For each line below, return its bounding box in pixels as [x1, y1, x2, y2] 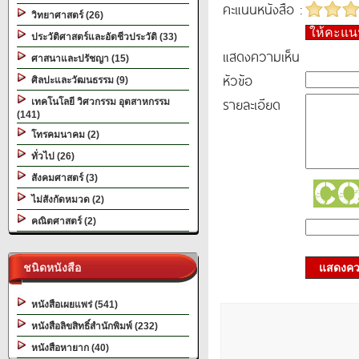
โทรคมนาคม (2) [26, 129, 99, 140]
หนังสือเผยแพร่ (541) [26, 299, 118, 310]
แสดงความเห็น [223, 46, 300, 67]
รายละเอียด [223, 94, 280, 115]
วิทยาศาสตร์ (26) [26, 10, 103, 21]
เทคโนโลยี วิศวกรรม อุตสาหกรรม [26, 96, 170, 107]
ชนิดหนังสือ [17, 261, 81, 274]
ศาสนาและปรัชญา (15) [26, 53, 129, 64]
